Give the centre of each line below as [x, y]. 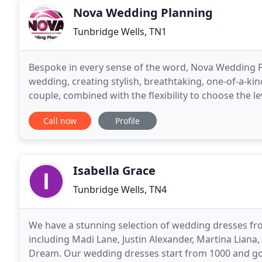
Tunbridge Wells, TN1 [120, 32]
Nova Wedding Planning [143, 13]
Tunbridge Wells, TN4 [120, 189]
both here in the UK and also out [101, 109]
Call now [60, 121]
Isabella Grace [114, 170]
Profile [127, 121]
